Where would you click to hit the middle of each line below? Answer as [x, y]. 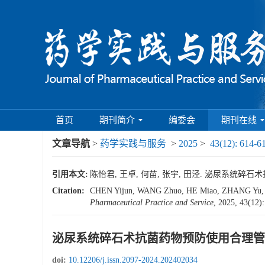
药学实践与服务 [133, 143]
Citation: [68, 191]
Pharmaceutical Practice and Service [152, 203]
